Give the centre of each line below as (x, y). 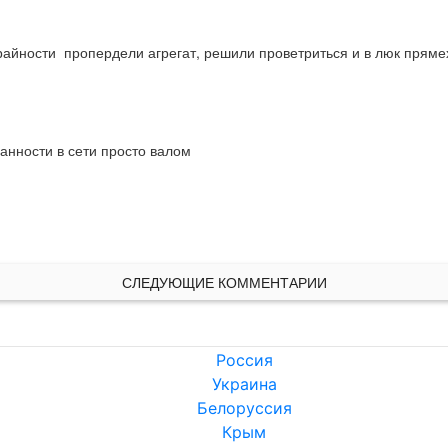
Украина (244, 384)
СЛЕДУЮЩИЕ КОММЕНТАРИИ (224, 282)
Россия (244, 360)
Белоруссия (244, 408)
